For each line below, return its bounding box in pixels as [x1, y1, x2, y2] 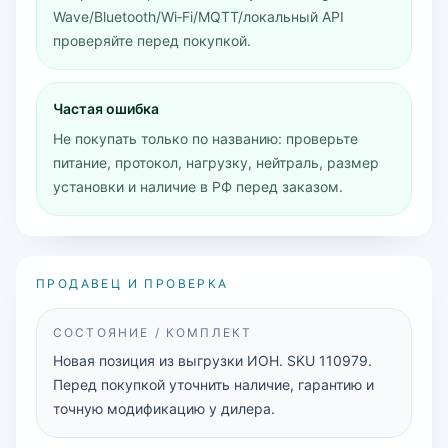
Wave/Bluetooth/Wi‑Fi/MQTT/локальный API [53, 8, 344, 25]
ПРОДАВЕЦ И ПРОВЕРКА [36, 276, 229, 291]
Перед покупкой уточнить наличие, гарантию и [53, 376, 374, 393]
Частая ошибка [53, 100, 159, 117]
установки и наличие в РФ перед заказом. [53, 178, 343, 195]
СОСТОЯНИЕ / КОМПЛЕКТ [53, 325, 253, 340]
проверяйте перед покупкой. [53, 32, 251, 49]
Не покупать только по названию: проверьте [53, 130, 358, 147]
